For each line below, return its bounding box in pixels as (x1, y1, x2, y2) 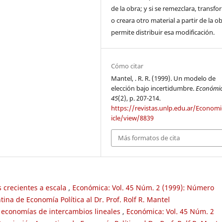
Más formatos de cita (118, 133, 180, 143)
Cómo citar (111, 61, 144, 71)
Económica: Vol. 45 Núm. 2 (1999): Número (72, 182, 214, 192)
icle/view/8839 (111, 113, 154, 123)
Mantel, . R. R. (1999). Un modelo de (111, 74, 216, 83)
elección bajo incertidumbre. (111, 84, 196, 93)
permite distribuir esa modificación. (111, 27, 215, 37)
